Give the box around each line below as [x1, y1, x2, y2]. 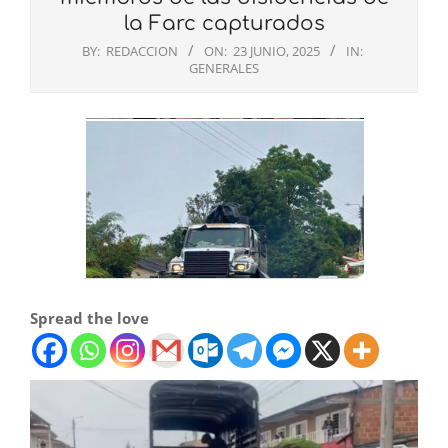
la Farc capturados [123, 12, 325, 36]
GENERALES [189, 59, 259, 78]
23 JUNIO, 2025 [233, 42, 320, 61]
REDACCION [106, 42, 178, 61]
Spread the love [30, 308, 149, 329]
